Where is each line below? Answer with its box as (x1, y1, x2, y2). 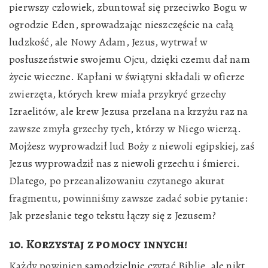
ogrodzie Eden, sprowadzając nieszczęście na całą (9, 17, 234, 32)
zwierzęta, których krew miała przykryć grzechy (9, 87, 227, 101)
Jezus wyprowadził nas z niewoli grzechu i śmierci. (9, 156, 240, 170)
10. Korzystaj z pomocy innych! (9, 236, 187, 252)
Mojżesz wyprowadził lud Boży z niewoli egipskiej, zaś (9, 139, 255, 153)
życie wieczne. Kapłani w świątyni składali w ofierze (9, 69, 245, 84)
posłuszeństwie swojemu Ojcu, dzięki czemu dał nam (9, 52, 250, 66)
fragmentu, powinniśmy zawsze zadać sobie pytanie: (9, 191, 248, 205)
